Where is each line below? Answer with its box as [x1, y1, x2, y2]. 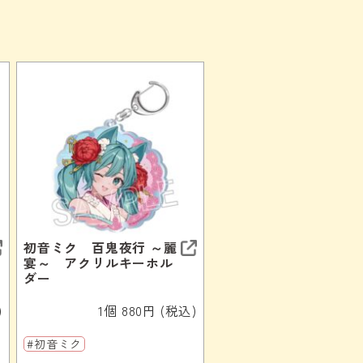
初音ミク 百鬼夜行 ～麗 [23, 237, 177, 257]
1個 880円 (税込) [98, 300, 197, 320]
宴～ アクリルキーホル [23, 252, 173, 272]
